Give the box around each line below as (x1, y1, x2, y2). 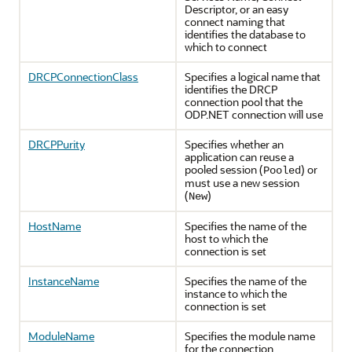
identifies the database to (185, 27, 306, 42)
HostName (28, 218, 81, 233)
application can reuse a (185, 149, 294, 164)
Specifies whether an (185, 137, 284, 152)
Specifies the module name (185, 328, 315, 343)
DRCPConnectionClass (28, 69, 138, 84)
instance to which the (185, 286, 287, 301)
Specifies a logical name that (185, 69, 321, 84)
